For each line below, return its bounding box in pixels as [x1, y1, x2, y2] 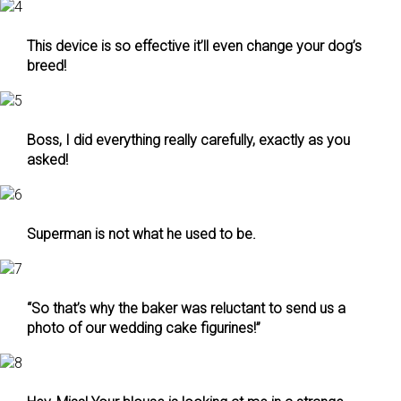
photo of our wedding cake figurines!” [27, 320, 260, 337]
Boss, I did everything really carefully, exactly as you [27, 132, 350, 149]
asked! [27, 151, 68, 168]
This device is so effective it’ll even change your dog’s [27, 38, 362, 55]
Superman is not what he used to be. [27, 226, 256, 243]
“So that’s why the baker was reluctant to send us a [27, 300, 346, 317]
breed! [27, 57, 66, 74]
